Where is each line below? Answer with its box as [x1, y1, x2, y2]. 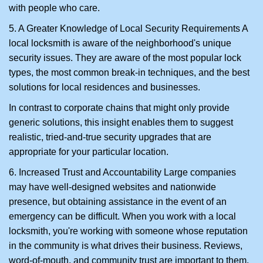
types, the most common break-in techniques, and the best [9, 68, 249, 77]
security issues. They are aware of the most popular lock [9, 53, 241, 63]
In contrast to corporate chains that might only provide [9, 103, 230, 113]
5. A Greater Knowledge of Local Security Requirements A [9, 23, 248, 33]
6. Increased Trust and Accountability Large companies [9, 167, 236, 177]
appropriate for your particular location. [9, 147, 168, 157]
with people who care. [9, 3, 100, 13]
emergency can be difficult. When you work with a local [9, 211, 236, 221]
